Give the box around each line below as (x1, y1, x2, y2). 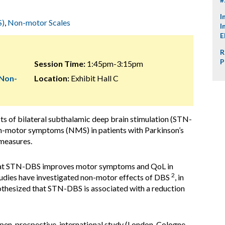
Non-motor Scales (8, 18, 70, 27)
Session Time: (34, 59, 85, 68)
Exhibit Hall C (69, 73, 119, 83)
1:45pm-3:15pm (85, 59, 143, 68)
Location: (34, 73, 69, 83)
